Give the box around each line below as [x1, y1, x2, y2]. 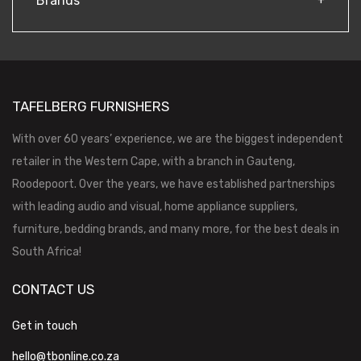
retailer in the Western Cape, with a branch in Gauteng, [12, 155, 295, 169]
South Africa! [12, 245, 81, 259]
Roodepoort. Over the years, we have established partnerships [12, 177, 335, 192]
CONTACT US [12, 281, 94, 298]
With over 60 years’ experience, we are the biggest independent [12, 132, 343, 147]
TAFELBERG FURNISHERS [12, 98, 169, 115]
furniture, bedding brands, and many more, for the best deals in [12, 222, 339, 237]
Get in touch [12, 319, 77, 334]
